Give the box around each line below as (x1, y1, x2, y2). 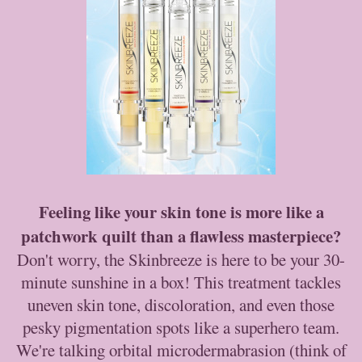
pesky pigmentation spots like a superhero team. (23, 315, 339, 339)
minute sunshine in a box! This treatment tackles (21, 270, 341, 293)
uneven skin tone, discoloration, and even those (27, 293, 335, 316)
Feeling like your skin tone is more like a (38, 199, 324, 224)
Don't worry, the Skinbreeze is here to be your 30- (17, 247, 345, 271)
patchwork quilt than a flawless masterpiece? (21, 223, 341, 248)
